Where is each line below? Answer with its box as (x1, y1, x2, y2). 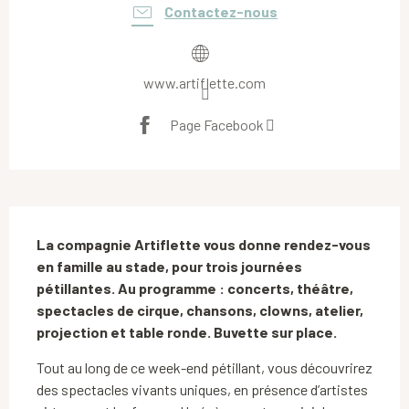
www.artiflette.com (143, 73, 266, 91)
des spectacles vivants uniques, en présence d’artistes (37, 380, 368, 398)
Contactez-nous (164, 2, 278, 20)
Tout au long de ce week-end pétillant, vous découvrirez (37, 358, 372, 376)
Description (9, 207, 131, 240)
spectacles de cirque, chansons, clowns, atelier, (37, 300, 363, 319)
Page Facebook (170, 116, 264, 134)
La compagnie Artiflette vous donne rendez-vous (37, 235, 371, 253)
